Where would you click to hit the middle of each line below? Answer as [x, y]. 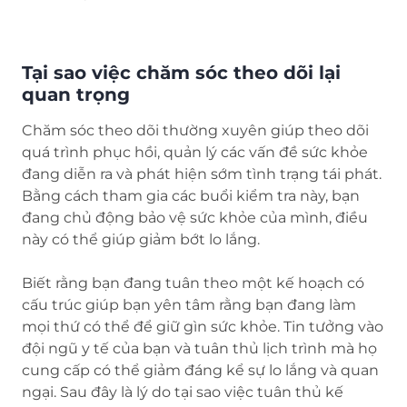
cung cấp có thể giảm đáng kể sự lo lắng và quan [200, 371]
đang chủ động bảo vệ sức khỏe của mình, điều [195, 218]
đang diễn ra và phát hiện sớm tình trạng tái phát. [202, 174]
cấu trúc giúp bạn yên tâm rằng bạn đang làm [189, 305]
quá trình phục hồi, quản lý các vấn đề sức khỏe [195, 153]
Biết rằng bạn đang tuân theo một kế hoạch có [193, 283]
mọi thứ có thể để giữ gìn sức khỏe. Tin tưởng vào [203, 327]
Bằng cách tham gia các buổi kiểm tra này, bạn [191, 196]
